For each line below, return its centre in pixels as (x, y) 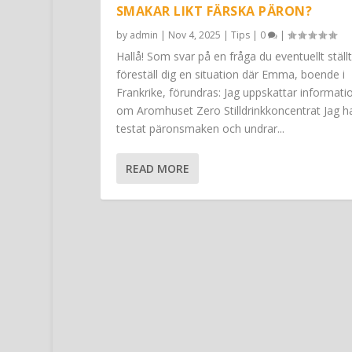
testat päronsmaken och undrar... (200, 129)
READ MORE (157, 169)
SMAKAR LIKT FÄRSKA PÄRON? (214, 11)
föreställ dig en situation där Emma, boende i (230, 75)
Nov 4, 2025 (194, 35)
